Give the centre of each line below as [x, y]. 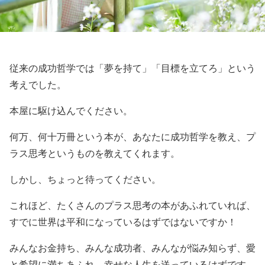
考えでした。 [38, 85]
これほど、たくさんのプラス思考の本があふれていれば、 [132, 206]
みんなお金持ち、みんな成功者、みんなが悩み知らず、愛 [132, 248]
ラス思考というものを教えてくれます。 [95, 153]
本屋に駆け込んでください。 [71, 111]
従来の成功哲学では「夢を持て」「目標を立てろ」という [132, 68]
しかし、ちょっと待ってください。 [85, 180]
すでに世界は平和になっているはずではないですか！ [123, 222]
